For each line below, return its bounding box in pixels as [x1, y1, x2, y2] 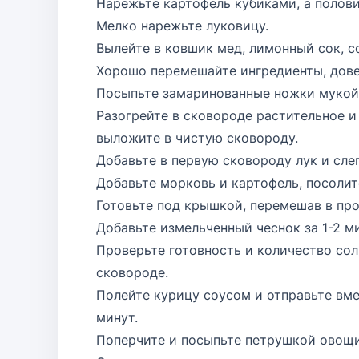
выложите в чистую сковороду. [96, 130, 298, 146]
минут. [96, 309, 138, 325]
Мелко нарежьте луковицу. [96, 18, 268, 34]
